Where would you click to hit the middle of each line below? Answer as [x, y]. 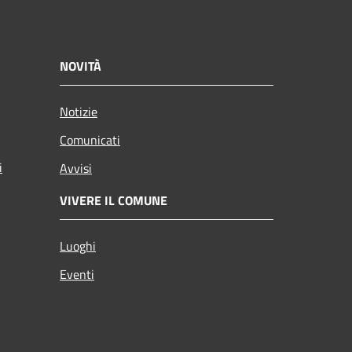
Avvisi [76, 168]
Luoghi [78, 246]
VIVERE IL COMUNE [114, 200]
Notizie [79, 111]
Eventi [77, 274]
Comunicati [90, 139]
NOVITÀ [81, 66]
